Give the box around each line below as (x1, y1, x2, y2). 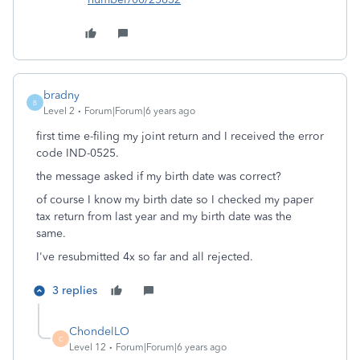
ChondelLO (69, 325, 129, 338)
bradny (43, 88, 80, 102)
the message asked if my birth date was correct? (36, 170, 281, 183)
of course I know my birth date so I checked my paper (36, 193, 313, 207)
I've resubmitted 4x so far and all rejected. (36, 250, 253, 264)
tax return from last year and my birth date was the (36, 210, 292, 223)
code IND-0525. (36, 146, 119, 160)
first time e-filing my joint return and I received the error (36, 129, 324, 143)
